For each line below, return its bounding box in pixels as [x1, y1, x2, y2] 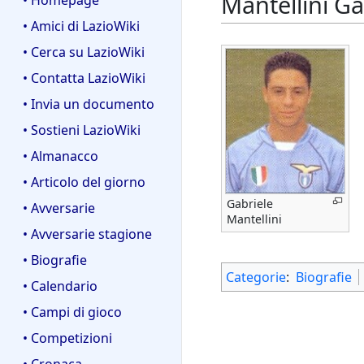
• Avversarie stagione [23, 224, 152, 243]
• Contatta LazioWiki [23, 69, 145, 88]
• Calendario [23, 276, 97, 295]
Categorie [226, 268, 286, 287]
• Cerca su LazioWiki [23, 43, 145, 62]
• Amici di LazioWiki [23, 17, 140, 36]
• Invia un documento [23, 95, 154, 114]
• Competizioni [23, 328, 112, 347]
